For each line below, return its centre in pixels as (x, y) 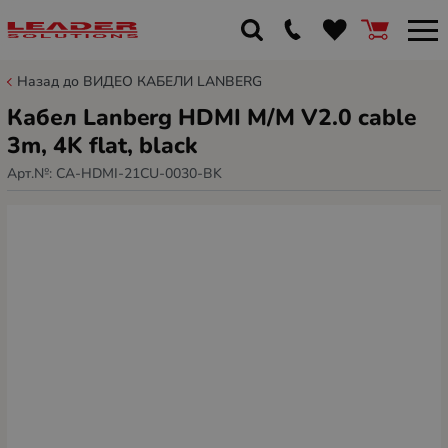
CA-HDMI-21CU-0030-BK (139, 173)
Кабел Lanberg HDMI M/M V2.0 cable (211, 117)
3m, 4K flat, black (102, 145)
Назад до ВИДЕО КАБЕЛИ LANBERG (139, 81)
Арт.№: (31, 173)
